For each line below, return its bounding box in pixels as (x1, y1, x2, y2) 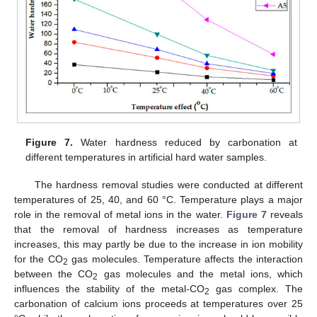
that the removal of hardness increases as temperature (14, 223, 303, 235)
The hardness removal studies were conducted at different (34, 178, 303, 190)
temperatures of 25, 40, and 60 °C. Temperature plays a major (14, 193, 303, 205)
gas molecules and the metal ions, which (98, 267, 304, 279)
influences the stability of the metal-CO (14, 282, 204, 294)
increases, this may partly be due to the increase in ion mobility (14, 238, 303, 250)
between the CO (14, 267, 93, 279)
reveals (266, 208, 304, 220)
